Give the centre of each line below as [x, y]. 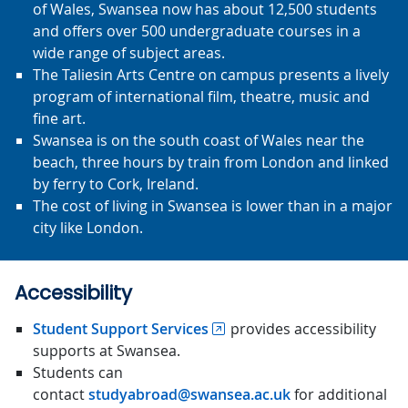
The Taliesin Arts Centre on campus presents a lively [211, 75]
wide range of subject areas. [129, 53]
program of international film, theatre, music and [201, 97]
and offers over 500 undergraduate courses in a [197, 31]
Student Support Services [121, 329]
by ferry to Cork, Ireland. [116, 184]
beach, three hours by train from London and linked [211, 162]
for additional [339, 394]
